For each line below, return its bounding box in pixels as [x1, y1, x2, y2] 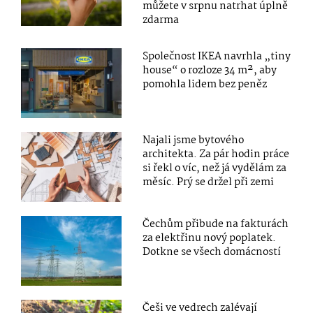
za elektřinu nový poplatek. [143, 229, 277, 247]
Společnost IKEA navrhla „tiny [143, 48, 291, 65]
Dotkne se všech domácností [143, 243, 282, 261]
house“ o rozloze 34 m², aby [143, 61, 277, 79]
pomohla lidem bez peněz [143, 75, 268, 93]
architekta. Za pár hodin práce [143, 145, 290, 163]
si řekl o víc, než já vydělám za [143, 159, 287, 177]
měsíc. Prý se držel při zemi [143, 173, 275, 191]
